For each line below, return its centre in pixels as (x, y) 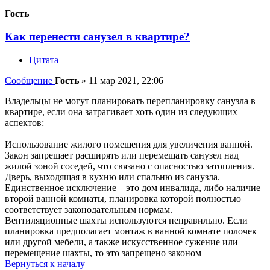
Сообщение (29, 81)
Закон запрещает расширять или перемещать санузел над (122, 155)
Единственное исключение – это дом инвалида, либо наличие (133, 188)
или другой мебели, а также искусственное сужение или (121, 242)
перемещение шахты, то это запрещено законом (103, 253)
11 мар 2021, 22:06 (126, 81)
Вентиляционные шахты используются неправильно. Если (126, 221)
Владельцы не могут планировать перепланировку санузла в (130, 101)
